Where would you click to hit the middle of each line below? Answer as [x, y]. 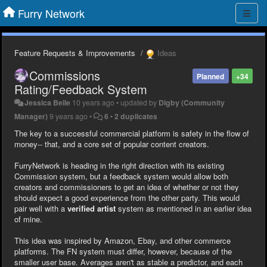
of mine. [28, 219]
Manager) [31, 116]
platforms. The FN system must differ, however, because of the [123, 251]
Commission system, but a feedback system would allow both [121, 176]
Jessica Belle [48, 102]
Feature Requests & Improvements [75, 53]
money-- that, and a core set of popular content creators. [112, 144]
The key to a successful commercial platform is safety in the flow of [132, 133]
